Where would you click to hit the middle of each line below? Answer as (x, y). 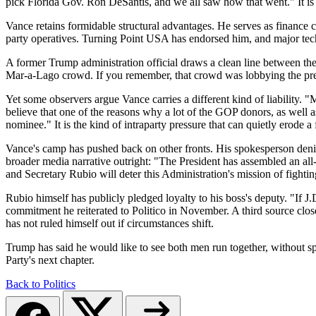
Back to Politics (41, 284)
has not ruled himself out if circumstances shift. (110, 223)
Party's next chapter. (50, 260)
